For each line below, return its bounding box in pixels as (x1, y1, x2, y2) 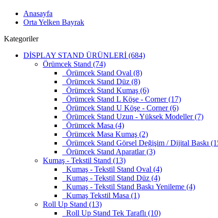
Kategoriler (4, 34, 38, 43)
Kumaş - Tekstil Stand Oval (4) (62, 164, 162, 173)
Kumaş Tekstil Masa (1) (62, 191, 140, 200)
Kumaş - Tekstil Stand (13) (43, 156, 126, 164)
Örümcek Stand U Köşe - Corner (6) (62, 103, 179, 112)
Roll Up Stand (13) (43, 200, 102, 208)
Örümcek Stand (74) (43, 59, 106, 68)
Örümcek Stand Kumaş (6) (62, 86, 149, 94)
